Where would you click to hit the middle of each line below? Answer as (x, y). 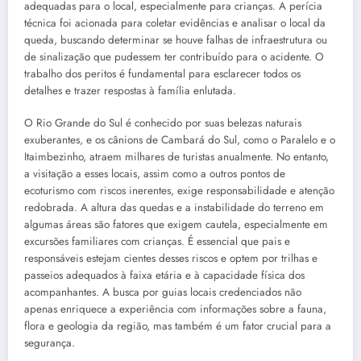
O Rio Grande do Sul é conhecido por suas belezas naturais (163, 123)
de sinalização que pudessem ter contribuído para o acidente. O (174, 56)
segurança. (50, 343)
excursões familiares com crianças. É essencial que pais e (157, 242)
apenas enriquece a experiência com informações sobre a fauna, (175, 309)
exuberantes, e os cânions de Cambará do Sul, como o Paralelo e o (180, 140)
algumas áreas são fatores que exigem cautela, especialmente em (176, 225)
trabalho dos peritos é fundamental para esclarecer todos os (162, 73)
